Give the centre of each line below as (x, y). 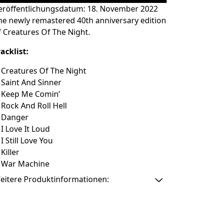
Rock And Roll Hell (34, 106)
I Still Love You (27, 140)
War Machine (25, 164)
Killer (10, 152)
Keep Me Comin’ (31, 94)
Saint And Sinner (31, 82)
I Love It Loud (26, 129)
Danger (15, 117)
